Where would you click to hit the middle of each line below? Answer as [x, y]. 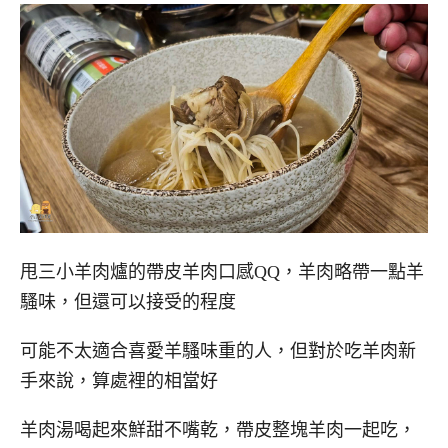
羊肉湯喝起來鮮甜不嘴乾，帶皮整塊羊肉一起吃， [218, 429]
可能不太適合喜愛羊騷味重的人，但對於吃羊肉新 [218, 350]
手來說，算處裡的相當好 [119, 380]
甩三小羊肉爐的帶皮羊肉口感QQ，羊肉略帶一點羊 [222, 272]
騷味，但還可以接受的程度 [128, 302]
